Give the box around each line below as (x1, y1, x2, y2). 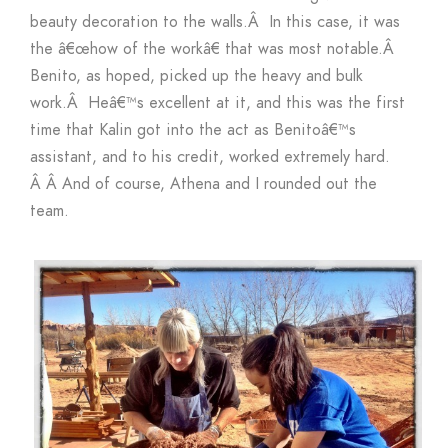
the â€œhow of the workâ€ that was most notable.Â (30, 37, 399, 60)
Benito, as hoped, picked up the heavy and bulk (30, 64, 363, 87)
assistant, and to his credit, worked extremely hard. (30, 145, 390, 168)
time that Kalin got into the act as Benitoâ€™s (30, 118, 356, 141)
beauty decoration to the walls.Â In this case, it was (30, 10, 400, 33)
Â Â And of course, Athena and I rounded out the (30, 172, 377, 195)
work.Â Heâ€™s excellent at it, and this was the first (30, 91, 405, 114)
